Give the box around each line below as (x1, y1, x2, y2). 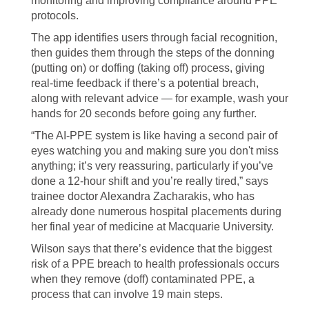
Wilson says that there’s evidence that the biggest (31, 243, 272, 255)
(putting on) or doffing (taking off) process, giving (31, 62, 265, 74)
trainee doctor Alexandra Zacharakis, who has (31, 190, 255, 202)
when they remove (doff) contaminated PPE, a (31, 273, 255, 285)
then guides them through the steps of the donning (31, 47, 275, 59)
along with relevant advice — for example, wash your (31, 92, 288, 104)
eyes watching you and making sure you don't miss (31, 145, 279, 157)
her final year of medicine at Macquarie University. (31, 221, 274, 232)
